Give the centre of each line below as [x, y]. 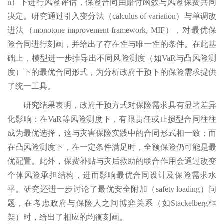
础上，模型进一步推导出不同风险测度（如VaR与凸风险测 [112, 58]
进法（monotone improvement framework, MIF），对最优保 [112, 30]
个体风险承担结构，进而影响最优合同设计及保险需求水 [112, 175]
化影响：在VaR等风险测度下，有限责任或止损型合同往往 [112, 119]
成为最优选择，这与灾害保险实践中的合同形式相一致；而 [112, 133]
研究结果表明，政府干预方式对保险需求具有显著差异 [120, 105]
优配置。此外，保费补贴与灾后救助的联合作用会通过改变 [112, 161]
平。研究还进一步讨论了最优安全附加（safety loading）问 [112, 189]
